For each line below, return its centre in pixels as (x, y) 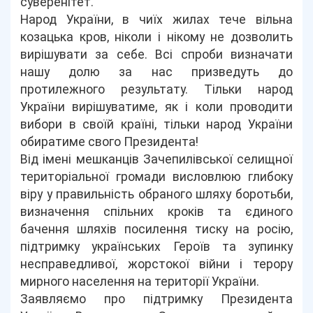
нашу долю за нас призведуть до (156, 72)
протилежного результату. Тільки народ (156, 89)
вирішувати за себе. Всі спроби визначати (156, 54)
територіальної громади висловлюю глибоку (156, 177)
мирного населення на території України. (140, 282)
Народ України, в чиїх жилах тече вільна (156, 20)
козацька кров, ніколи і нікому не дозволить (156, 37)
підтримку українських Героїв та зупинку (156, 247)
